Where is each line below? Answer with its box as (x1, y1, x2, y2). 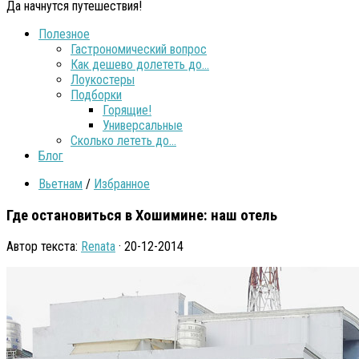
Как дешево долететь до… (71, 57, 209, 72)
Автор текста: (6, 239, 81, 255)
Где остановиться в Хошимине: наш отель (6, 206, 277, 224)
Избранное (94, 176, 150, 192)
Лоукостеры (71, 72, 135, 87)
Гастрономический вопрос (71, 42, 207, 57)
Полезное (38, 26, 90, 42)
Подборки (71, 87, 122, 103)
